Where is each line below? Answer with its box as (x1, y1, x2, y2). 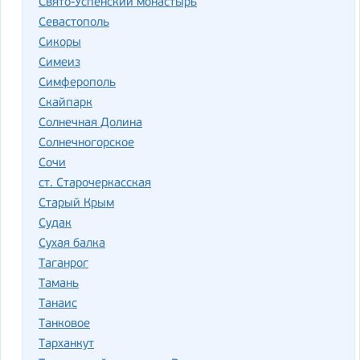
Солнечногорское (39, 137, 134, 149)
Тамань (39, 277, 79, 290)
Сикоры (39, 36, 81, 49)
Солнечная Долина (39, 117, 142, 129)
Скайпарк (39, 96, 92, 109)
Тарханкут (39, 337, 94, 350)
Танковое (39, 317, 90, 330)
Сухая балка (39, 237, 105, 250)
